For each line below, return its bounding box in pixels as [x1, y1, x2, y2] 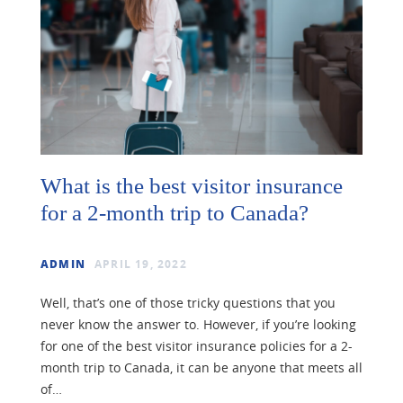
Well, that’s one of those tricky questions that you [40, 293, 336, 311]
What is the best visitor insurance [40, 173, 343, 198]
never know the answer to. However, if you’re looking [40, 315, 356, 333]
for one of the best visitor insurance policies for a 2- [40, 336, 353, 354]
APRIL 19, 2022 [94, 255, 187, 272]
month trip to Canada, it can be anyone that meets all [40, 358, 363, 376]
